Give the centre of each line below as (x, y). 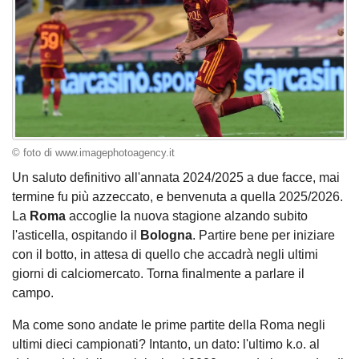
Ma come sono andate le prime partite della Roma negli (169, 325)
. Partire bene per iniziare (264, 236)
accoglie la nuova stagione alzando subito (188, 216)
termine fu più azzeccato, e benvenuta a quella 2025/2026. (177, 197)
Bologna (166, 236)
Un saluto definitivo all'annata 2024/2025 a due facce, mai (176, 178)
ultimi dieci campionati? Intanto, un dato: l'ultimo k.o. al (166, 345)
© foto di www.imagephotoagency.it (93, 153)
